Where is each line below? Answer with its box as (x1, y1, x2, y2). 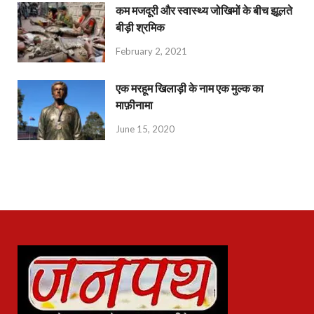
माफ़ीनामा (116, 98, 153, 112)
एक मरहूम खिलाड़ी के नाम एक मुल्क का (116, 81, 264, 95)
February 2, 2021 (116, 45, 187, 57)
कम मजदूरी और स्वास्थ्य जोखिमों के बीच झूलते (116, 4, 292, 18)
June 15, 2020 (116, 123, 175, 135)
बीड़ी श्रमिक (116, 20, 165, 34)
